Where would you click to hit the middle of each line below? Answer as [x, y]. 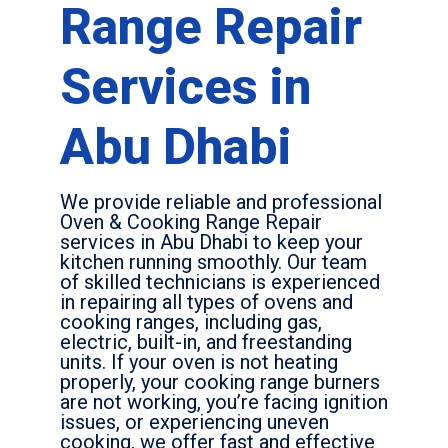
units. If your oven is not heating [199, 362]
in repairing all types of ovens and [206, 302]
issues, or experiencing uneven [194, 422]
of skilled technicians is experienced [220, 282]
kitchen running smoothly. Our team [213, 262]
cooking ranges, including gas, [191, 322]
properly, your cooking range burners [220, 382]
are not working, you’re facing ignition [224, 402]
